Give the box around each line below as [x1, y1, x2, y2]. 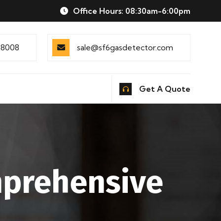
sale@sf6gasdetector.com [77, 42, 173, 52]
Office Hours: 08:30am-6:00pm [71, 6, 190, 16]
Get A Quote [139, 83, 190, 94]
